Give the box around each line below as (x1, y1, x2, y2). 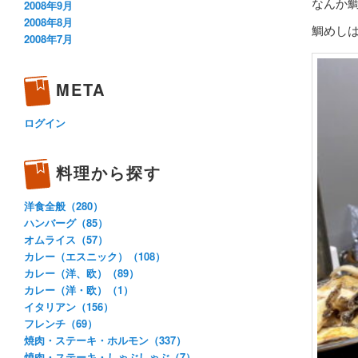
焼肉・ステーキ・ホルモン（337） (24, 332, 186, 348)
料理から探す (56, 161, 161, 185)
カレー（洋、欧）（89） (24, 265, 139, 281)
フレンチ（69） (24, 316, 97, 332)
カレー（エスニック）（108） (24, 249, 165, 265)
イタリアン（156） (24, 299, 113, 315)
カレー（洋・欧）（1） (24, 282, 133, 298)
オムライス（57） (24, 232, 108, 248)
